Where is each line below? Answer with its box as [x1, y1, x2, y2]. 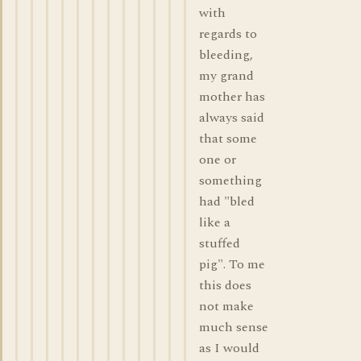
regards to [199, 24, 257, 44]
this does [199, 276, 251, 295]
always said [199, 108, 264, 127]
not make [199, 297, 254, 316]
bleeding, [199, 45, 253, 64]
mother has [199, 87, 265, 106]
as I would [199, 338, 259, 358]
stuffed [199, 234, 240, 253]
